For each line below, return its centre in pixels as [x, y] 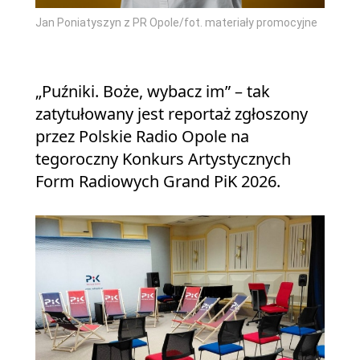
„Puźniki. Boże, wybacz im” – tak [153, 91]
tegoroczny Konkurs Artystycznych [163, 159]
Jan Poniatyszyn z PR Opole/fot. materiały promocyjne [176, 22]
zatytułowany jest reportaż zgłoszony [172, 114]
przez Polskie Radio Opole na [142, 136]
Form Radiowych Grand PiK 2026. [158, 181]
